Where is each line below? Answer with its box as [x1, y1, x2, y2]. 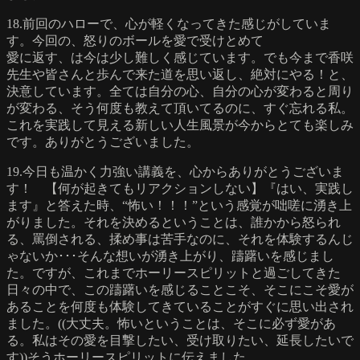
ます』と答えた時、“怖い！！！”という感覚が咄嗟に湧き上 [6, 198, 352, 212]
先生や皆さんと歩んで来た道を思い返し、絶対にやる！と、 [6, 67, 354, 81]
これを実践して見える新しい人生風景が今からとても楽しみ [6, 117, 354, 132]
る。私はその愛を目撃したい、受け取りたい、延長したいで [6, 333, 354, 347]
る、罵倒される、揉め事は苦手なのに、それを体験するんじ [6, 231, 354, 246]
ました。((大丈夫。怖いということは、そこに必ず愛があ [6, 316, 336, 330]
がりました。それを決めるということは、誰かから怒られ [6, 215, 341, 229]
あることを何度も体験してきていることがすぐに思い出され [6, 299, 354, 313]
